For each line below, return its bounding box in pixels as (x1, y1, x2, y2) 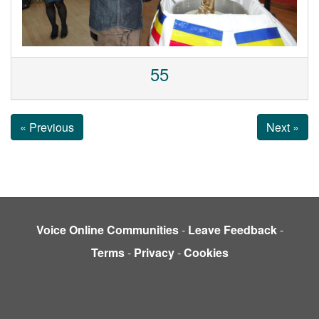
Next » (266, 118, 299, 135)
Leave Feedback (187, 221, 277, 238)
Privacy (133, 244, 174, 261)
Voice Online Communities (36, 221, 179, 238)
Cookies (183, 244, 229, 261)
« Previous (20, 118, 74, 135)
